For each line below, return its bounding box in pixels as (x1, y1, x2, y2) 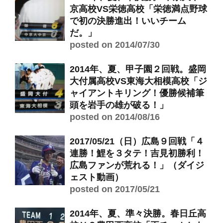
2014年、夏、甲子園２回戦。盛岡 (70, 64, 206, 74)
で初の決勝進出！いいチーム (70, 16, 186, 26)
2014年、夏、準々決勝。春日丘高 (70, 209, 206, 219)
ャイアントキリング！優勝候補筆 (70, 88, 204, 98)
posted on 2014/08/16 (70, 112, 160, 122)
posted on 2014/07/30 (70, 40, 160, 50)
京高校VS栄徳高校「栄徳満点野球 (70, 4, 207, 14)
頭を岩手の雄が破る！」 (70, 100, 168, 110)
